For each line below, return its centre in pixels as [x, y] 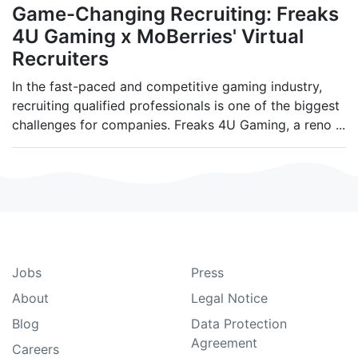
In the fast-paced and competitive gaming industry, [167, 87]
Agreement [224, 343]
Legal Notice [229, 298]
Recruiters [60, 59]
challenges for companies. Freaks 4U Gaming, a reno [172, 125]
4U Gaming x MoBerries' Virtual [158, 37]
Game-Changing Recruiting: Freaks [175, 14]
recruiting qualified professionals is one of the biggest [176, 106]
